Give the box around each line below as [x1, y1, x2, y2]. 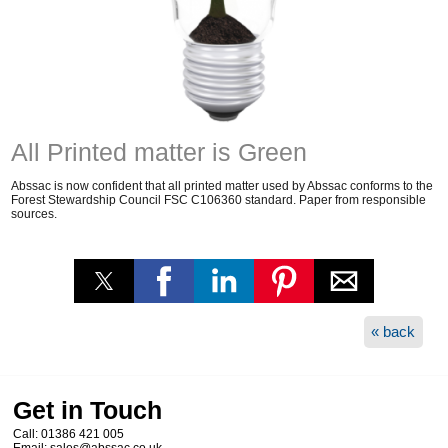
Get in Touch [13, 395, 162, 424]
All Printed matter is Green [11, 137, 308, 166]
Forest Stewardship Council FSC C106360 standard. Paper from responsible [11, 193, 427, 208]
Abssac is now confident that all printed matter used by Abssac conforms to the [11, 179, 434, 194]
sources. [11, 207, 58, 222]
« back [371, 323, 416, 341]
